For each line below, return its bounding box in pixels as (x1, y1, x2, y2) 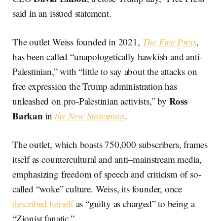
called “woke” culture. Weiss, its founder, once (12, 182, 183, 195)
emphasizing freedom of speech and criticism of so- (12, 167, 201, 180)
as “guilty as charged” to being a (73, 197, 195, 210)
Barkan (12, 109, 45, 122)
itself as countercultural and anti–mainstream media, (12, 152, 202, 165)
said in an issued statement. (12, 6, 114, 19)
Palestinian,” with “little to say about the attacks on (12, 65, 197, 77)
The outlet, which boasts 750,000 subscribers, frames (12, 138, 208, 150)
